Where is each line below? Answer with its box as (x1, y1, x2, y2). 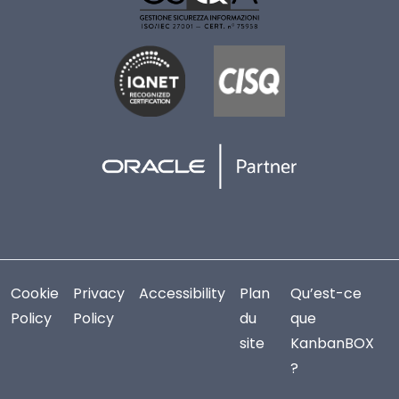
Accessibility (139, 282, 225, 304)
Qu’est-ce (290, 282, 362, 304)
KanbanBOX (290, 332, 374, 354)
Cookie (11, 282, 59, 304)
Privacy (73, 282, 125, 304)
